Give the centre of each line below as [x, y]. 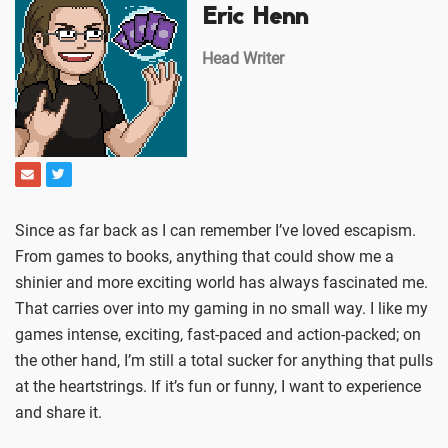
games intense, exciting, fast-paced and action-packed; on [218, 335]
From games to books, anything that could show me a [204, 257]
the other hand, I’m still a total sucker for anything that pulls [224, 361]
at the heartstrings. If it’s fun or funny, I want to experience [218, 387]
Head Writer [242, 59]
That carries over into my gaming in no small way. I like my [221, 309]
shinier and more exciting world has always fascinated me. [221, 283]
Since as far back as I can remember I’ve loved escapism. [215, 231]
